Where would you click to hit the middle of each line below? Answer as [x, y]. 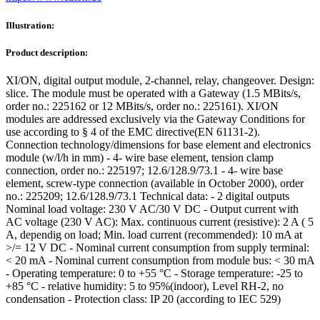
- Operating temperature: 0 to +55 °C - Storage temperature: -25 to [154, 273]
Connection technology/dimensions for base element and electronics [158, 144]
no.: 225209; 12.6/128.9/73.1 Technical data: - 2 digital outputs [147, 196]
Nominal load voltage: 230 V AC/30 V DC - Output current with [152, 209]
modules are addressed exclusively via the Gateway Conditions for [155, 119]
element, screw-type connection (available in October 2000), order [155, 183]
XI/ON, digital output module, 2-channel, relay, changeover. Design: [160, 80]
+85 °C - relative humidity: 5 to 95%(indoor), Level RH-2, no [145, 286]
